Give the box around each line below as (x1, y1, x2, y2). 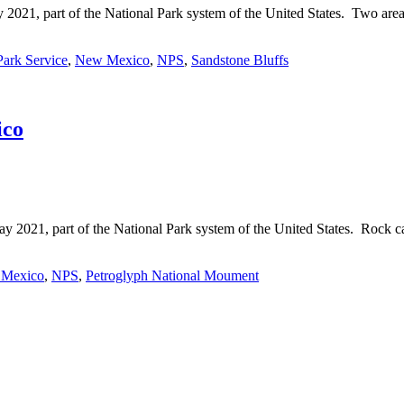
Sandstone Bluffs (191, 51, 289, 68)
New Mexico (75, 51, 150, 68)
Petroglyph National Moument (86, 267, 259, 283)
